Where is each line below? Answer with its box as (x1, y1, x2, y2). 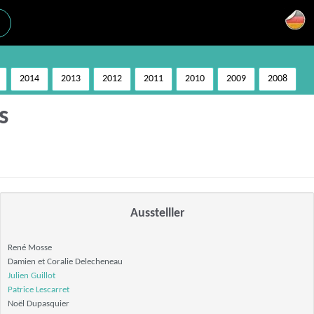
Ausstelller (130, 207, 184, 220)
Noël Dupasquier (8, 299, 69, 308)
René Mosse (8, 243, 52, 252)
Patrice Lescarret (8, 285, 69, 294)
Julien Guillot (8, 271, 55, 280)
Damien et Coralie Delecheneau (8, 257, 123, 266)
